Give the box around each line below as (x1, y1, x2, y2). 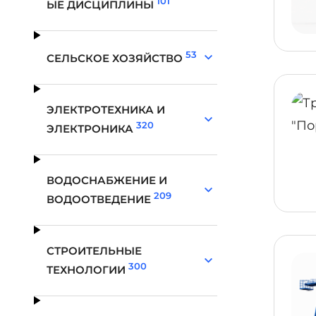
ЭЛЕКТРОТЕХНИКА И (47, 103, 166, 116)
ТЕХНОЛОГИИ (47, 263, 129, 276)
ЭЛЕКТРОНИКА (47, 122, 137, 135)
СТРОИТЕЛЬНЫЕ (47, 244, 142, 257)
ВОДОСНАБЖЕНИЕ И (47, 174, 168, 187)
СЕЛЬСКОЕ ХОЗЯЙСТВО (47, 51, 186, 65)
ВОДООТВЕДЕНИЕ (47, 193, 154, 206)
